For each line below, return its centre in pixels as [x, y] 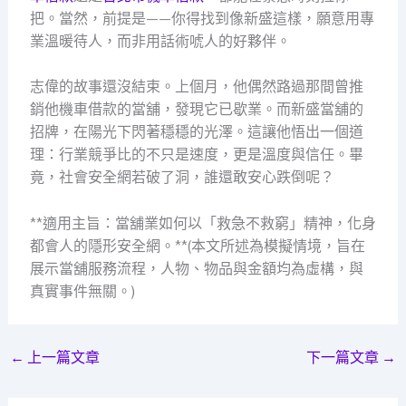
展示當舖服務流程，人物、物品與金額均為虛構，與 [196, 268]
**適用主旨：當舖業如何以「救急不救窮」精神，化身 [203, 223]
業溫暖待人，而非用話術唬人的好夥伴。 [160, 41]
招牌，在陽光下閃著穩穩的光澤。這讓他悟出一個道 [196, 132]
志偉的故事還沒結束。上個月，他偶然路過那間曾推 [196, 87]
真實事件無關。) [82, 291]
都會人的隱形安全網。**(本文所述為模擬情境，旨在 [197, 246]
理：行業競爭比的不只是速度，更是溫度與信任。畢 [196, 155]
